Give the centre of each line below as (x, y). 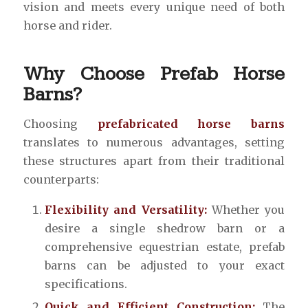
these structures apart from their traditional (154, 161)
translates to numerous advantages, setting (154, 142)
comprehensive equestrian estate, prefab (165, 246)
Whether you (246, 209)
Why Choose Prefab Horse (154, 74)
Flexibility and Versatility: (125, 209)
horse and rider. (67, 26)
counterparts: (61, 179)
